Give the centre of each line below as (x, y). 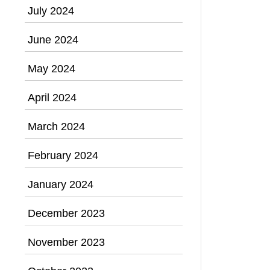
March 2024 (56, 126)
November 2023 (66, 242)
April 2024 (52, 97)
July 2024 (51, 11)
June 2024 (53, 39)
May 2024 (52, 68)
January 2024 (61, 184)
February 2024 (63, 155)
